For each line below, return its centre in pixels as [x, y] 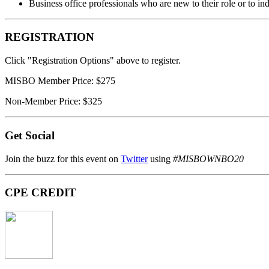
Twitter [134, 159]
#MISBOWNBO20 [208, 159]
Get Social [30, 135]
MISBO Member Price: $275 [60, 81]
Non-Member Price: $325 [53, 101]
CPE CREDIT [41, 193]
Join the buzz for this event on [63, 159]
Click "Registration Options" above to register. [93, 61]
